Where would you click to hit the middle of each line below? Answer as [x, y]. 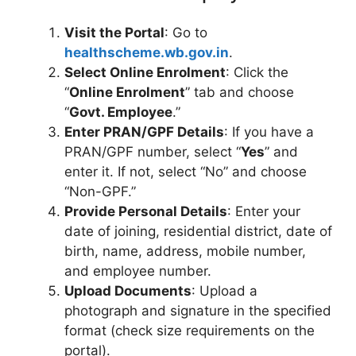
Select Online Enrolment [145, 72]
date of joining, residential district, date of [198, 231]
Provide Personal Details [146, 211]
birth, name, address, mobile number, [185, 251]
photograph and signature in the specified [198, 310]
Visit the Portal [114, 32]
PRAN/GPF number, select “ [153, 151]
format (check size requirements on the [190, 330]
